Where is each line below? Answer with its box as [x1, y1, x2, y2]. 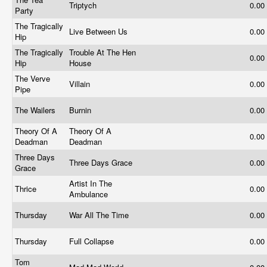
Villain [69, 78, 92, 89]
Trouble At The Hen [69, 46, 136, 58]
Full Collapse [69, 235, 116, 247]
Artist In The [69, 178, 112, 189]
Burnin [69, 104, 94, 116]
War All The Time [69, 209, 131, 221]
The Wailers [15, 104, 58, 116]
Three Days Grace [69, 157, 135, 168]
